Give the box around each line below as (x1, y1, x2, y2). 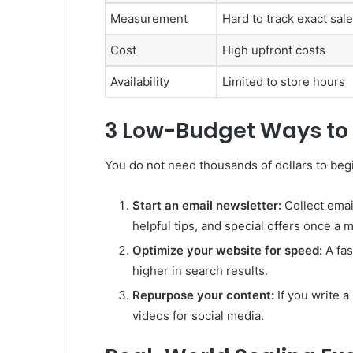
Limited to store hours (222, 74, 345, 90)
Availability (110, 74, 169, 90)
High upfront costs (222, 43, 325, 58)
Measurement (110, 11, 188, 27)
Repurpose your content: (132, 288, 274, 303)
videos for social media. (132, 308, 264, 324)
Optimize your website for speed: (132, 243, 322, 258)
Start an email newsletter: (132, 198, 281, 214)
